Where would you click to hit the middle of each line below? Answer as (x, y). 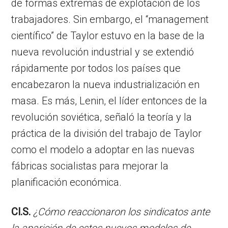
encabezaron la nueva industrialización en (106, 84)
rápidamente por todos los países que (96, 68)
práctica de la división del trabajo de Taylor (107, 133)
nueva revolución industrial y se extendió (103, 52)
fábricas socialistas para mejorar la (90, 166)
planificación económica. (67, 182)
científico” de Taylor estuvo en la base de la (108, 35)
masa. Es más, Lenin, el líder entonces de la (109, 101)
